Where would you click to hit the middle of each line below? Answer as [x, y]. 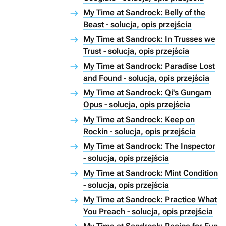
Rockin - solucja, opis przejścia [139, 131]
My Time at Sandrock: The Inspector [149, 146]
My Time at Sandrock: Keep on [139, 119]
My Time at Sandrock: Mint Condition [151, 173]
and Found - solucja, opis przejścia [146, 78]
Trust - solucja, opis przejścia [136, 51]
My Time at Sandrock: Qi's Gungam [147, 93]
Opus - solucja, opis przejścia [137, 105]
